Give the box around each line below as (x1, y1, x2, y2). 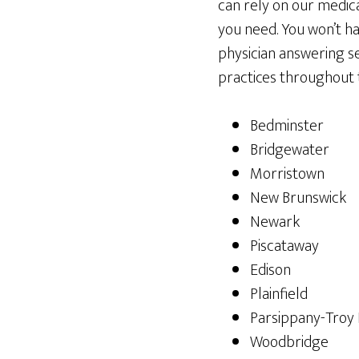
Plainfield (250, 280, 308, 308)
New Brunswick (250, 184, 346, 212)
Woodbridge (250, 329, 329, 356)
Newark (250, 208, 300, 236)
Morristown (250, 160, 325, 188)
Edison (250, 256, 291, 284)
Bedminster (250, 112, 324, 139)
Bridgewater (250, 136, 329, 163)
